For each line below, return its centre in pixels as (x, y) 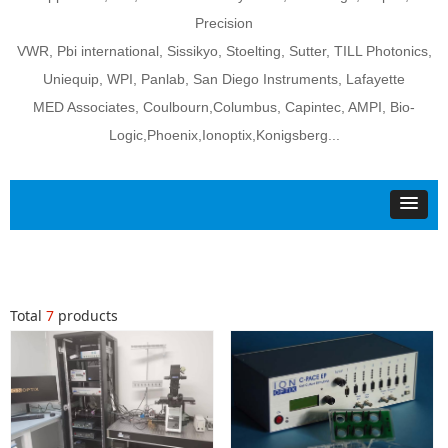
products (86, 315)
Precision (224, 23)
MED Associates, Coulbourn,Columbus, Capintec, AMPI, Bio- (224, 107)
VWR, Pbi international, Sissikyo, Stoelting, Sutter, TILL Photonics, (224, 51)
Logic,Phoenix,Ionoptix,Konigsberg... (224, 135)
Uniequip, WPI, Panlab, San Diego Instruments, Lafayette (224, 79)
